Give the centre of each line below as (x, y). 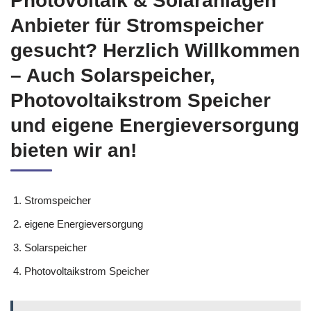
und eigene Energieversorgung (155, 125)
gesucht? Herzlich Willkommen (155, 50)
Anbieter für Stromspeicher (137, 25)
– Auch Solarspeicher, (113, 75)
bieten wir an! (74, 150)
